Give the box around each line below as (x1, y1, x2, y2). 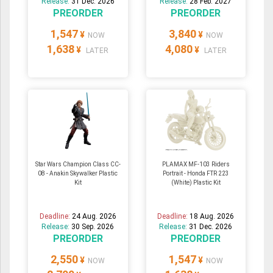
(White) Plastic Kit (171, 179, 221, 186)
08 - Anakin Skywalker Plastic (38, 170, 118, 177)
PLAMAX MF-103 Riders (161, 161, 230, 168)
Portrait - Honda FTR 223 (162, 170, 229, 177)
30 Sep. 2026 (71, 222, 115, 232)
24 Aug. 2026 (71, 212, 116, 221)
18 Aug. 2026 (190, 212, 235, 221)
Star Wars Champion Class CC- (35, 161, 121, 168)
